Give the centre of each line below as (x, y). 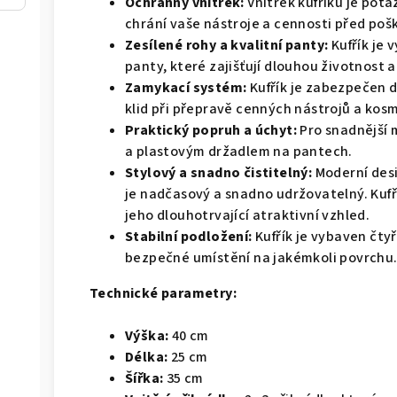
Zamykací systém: (186, 88)
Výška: (147, 336)
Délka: (147, 357)
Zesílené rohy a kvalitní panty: (227, 45)
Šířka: (144, 378)
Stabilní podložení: (189, 237)
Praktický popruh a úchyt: (211, 130)
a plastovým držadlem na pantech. (239, 152)
